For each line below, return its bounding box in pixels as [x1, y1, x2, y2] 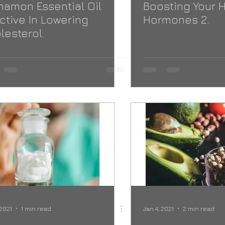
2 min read [183, 204, 214, 212]
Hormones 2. [143, 13, 209, 26]
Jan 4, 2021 [143, 204, 174, 212]
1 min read [21, 204, 51, 212]
